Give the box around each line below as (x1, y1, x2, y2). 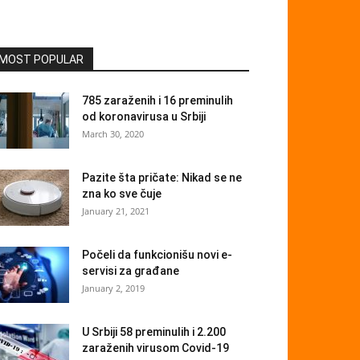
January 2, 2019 (82, 282, 145, 294)
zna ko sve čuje (82, 187, 162, 200)
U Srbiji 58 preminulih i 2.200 (82, 325, 226, 338)
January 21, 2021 (82, 205, 149, 217)
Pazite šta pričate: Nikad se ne (82, 171, 242, 184)
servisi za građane (82, 264, 179, 277)
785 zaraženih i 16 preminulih (82, 94, 233, 107)
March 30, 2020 (82, 128, 144, 140)
